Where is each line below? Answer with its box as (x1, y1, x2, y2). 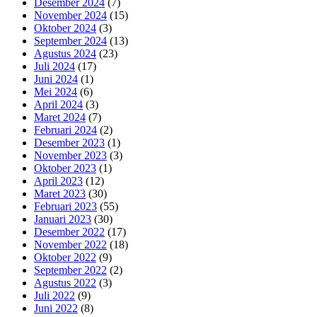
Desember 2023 (34, 136, 105, 149)
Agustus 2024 (34, 47, 96, 59)
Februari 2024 (34, 123, 97, 136)
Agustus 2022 (34, 276, 96, 289)
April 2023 (34, 174, 83, 187)
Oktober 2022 (34, 250, 96, 263)
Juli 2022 (34, 289, 75, 301)
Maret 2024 (34, 110, 86, 123)
